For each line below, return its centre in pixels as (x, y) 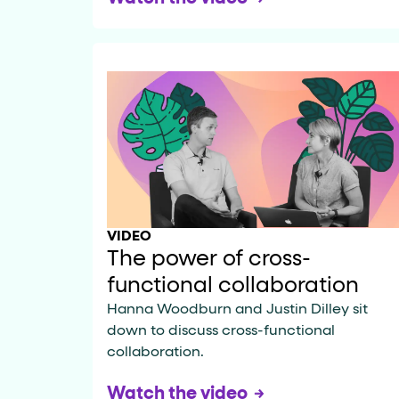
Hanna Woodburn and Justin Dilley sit (237, 309)
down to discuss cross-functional (221, 331)
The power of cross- (209, 259)
